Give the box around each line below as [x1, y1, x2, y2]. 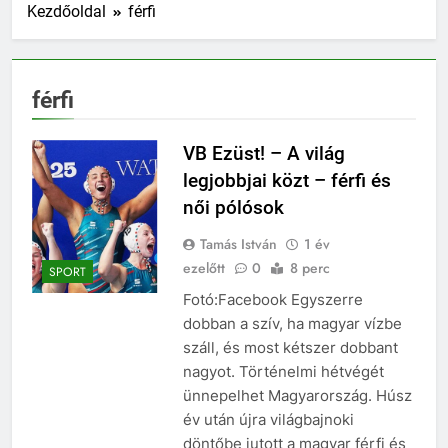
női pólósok [182, 195, 284, 219]
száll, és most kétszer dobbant [182, 337, 398, 357]
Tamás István [199, 233, 277, 254]
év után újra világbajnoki [182, 409, 354, 429]
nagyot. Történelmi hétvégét [182, 361, 384, 381]
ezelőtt [182, 257, 225, 278]
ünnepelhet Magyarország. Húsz [182, 385, 412, 405]
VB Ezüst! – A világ [182, 141, 345, 165]
